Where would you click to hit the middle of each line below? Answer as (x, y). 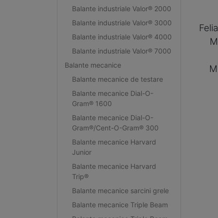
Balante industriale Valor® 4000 (122, 36)
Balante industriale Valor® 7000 (121, 51)
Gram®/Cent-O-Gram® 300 (115, 127)
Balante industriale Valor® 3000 (122, 22)
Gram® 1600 (92, 103)
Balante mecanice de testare (117, 79)
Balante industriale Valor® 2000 (121, 8)
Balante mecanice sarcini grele (120, 190)
